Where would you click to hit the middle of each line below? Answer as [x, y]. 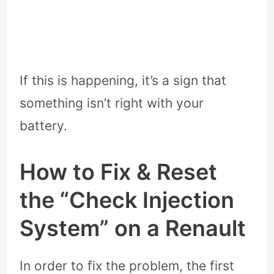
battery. [44, 126]
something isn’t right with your [112, 103]
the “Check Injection [127, 200]
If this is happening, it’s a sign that [123, 81]
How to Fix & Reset [119, 172]
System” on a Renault [133, 228]
